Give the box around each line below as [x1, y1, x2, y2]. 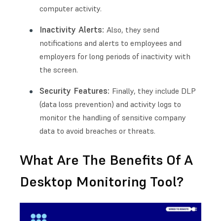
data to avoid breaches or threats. [39, 126, 155, 136]
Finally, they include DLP [112, 86, 196, 96]
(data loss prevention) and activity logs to [39, 99, 181, 109]
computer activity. [39, 3, 102, 13]
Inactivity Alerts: [39, 24, 107, 35]
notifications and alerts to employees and [39, 38, 182, 48]
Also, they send [107, 25, 159, 35]
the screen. [39, 65, 78, 74]
